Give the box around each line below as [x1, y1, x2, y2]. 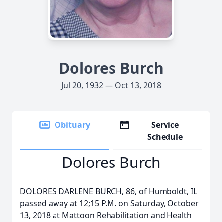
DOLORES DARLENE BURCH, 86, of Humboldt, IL [20, 186, 197, 197]
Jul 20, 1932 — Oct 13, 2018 [61, 80, 161, 91]
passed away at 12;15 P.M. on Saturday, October [20, 198, 199, 209]
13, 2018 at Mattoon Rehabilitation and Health [20, 210, 192, 221]
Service [151, 119, 179, 130]
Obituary [55, 119, 90, 130]
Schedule [147, 131, 183, 142]
